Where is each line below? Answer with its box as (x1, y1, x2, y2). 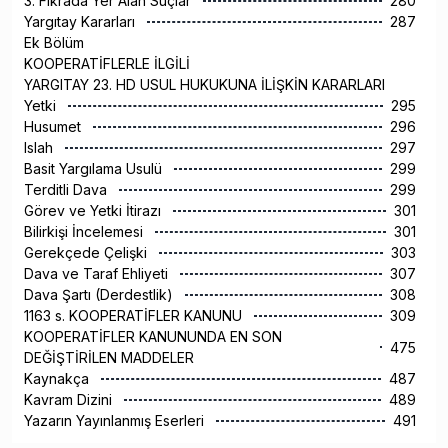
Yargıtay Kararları (24, 13, 139, 31)
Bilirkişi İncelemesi (24, 223, 147, 241)
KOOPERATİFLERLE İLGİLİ (24, 55, 190, 73)
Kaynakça (24, 370, 93, 388)
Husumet (24, 118, 85, 136)
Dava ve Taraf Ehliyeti (24, 265, 172, 283)
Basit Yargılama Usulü (24, 160, 166, 178)
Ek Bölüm (24, 34, 84, 52)
